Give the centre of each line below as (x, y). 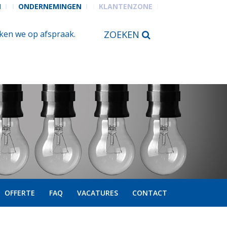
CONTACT (149, 193)
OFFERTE (20, 193)
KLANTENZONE (125, 6)
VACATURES (97, 193)
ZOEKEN (123, 34)
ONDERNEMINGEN (50, 6)
